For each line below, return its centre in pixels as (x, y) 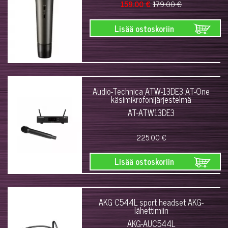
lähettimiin (151, 210)
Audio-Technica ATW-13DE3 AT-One (151, 91)
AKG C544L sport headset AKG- (151, 202)
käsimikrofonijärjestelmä (151, 99)
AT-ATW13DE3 (151, 112)
